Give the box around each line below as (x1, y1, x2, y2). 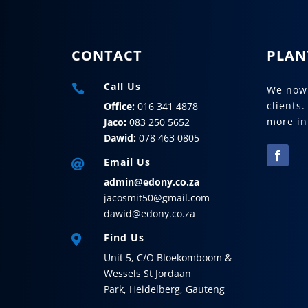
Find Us (104, 231, 145, 245)
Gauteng (186, 283, 225, 296)
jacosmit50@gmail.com (104, 191, 210, 205)
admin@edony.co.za (104, 175, 200, 189)
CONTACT (71, 46, 143, 65)
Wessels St (104, 267, 156, 280)
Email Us (104, 155, 151, 169)
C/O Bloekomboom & (137, 251, 232, 265)
